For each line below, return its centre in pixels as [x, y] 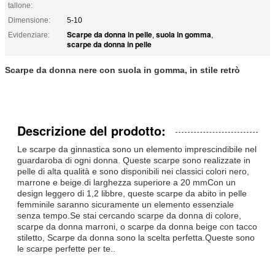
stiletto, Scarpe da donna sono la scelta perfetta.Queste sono [136, 237]
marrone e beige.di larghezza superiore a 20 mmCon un [126, 182]
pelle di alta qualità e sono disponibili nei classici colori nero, [133, 171]
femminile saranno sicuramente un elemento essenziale [126, 204]
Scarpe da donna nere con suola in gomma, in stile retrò [122, 70]
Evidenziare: [29, 35]
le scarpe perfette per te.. [66, 248]
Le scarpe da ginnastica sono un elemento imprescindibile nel [137, 149]
